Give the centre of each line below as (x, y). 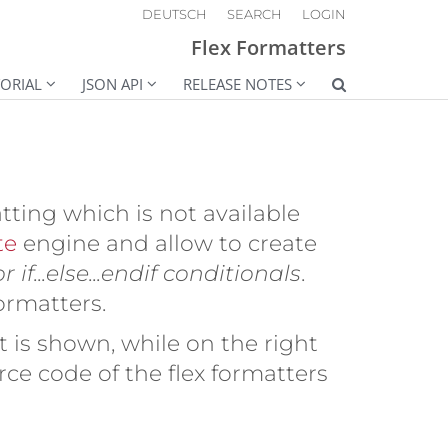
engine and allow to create (167, 243)
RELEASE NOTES (237, 83)
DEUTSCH (174, 14)
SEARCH (254, 14)
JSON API (112, 83)
